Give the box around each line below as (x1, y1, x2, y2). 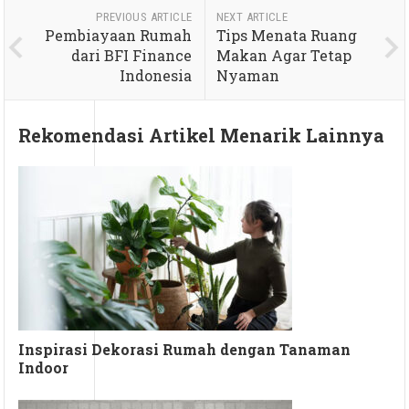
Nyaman (215, 65, 279, 85)
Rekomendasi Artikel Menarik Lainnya (18, 122, 385, 147)
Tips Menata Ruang (215, 25, 357, 45)
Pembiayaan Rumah (45, 25, 193, 45)
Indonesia (120, 65, 193, 85)
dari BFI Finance (71, 45, 193, 65)
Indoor (18, 357, 69, 377)
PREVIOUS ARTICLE (96, 9, 193, 24)
